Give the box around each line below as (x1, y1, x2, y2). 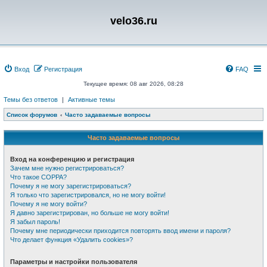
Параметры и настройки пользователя (10, 258, 137, 265)
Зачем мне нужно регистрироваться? (10, 164, 124, 172)
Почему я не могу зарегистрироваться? (10, 182, 131, 190)
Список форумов (7, 111, 57, 118)
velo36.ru (110, 15, 157, 27)
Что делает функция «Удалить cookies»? (10, 236, 133, 243)
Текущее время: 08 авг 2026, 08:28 (83, 80, 184, 87)
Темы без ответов (4, 96, 58, 103)
